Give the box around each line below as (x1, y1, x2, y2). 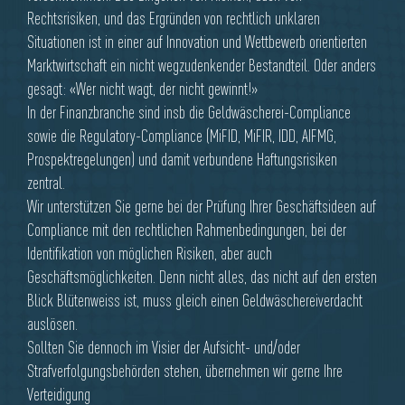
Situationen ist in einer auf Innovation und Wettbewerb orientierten (27, 32, 367, 52)
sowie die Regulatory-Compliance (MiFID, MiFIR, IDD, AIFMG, (27, 126, 336, 146)
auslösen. (27, 314, 78, 334)
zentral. (27, 173, 65, 193)
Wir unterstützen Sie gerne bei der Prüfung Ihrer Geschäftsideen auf (27, 196, 376, 217)
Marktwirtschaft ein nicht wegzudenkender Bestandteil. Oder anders (27, 55, 376, 76)
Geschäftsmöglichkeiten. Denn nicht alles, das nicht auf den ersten (27, 267, 377, 287)
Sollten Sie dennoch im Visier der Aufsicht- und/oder (27, 337, 300, 358)
